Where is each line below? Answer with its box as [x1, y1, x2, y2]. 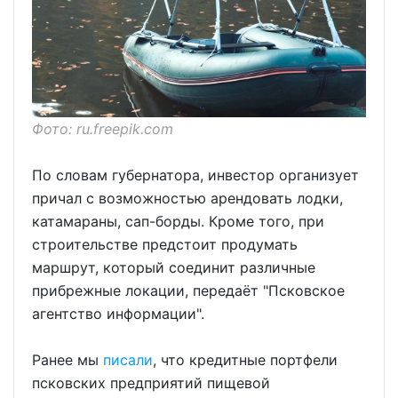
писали [103, 350, 153, 369]
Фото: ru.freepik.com [32, 119, 173, 138]
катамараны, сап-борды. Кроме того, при [32, 211, 324, 230]
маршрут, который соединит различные [32, 258, 315, 276]
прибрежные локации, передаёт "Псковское [32, 281, 345, 299]
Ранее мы [32, 350, 103, 369]
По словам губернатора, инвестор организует [32, 165, 359, 184]
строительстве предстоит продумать [32, 235, 298, 253]
